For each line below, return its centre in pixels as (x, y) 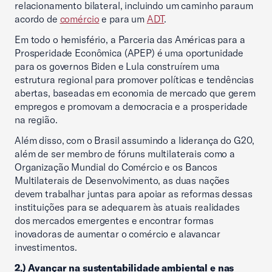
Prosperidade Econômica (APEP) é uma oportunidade (129, 53)
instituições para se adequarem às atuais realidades (127, 207)
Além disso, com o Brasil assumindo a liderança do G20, (135, 140)
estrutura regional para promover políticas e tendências (134, 80)
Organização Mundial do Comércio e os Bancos (116, 167)
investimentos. (47, 247)
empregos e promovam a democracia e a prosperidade (131, 106)
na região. (37, 120)
